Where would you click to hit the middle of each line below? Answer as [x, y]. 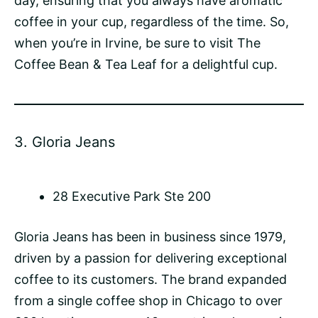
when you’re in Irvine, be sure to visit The [137, 43]
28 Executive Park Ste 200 [132, 197]
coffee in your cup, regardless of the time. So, [152, 22]
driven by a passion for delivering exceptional [150, 258]
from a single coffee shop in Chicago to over [148, 301]
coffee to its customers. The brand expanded [150, 280]
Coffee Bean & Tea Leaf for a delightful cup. [146, 65]
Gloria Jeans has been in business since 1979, [150, 237]
